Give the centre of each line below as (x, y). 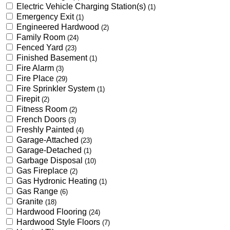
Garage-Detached (50, 150)
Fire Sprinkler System (57, 88)
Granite (31, 201)
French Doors (42, 119)
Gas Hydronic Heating (58, 181)
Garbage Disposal (51, 160)
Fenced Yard (41, 47)
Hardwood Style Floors (59, 222)
